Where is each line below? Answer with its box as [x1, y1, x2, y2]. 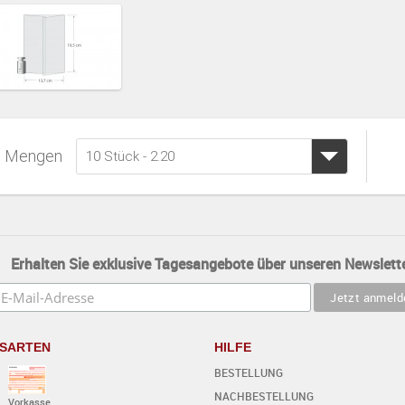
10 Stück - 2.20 [86, 147, 175, 165]
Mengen [5, 146, 63, 165]
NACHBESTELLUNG [213, 388, 314, 403]
